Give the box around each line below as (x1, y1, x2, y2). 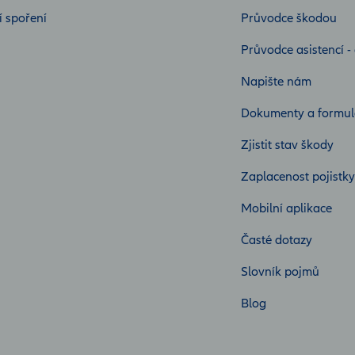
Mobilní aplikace (241, 200, 332, 217)
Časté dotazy (241, 232, 312, 249)
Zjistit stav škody (241, 137, 334, 154)
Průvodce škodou (241, 10, 337, 27)
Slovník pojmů (241, 264, 319, 281)
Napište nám (241, 74, 311, 90)
